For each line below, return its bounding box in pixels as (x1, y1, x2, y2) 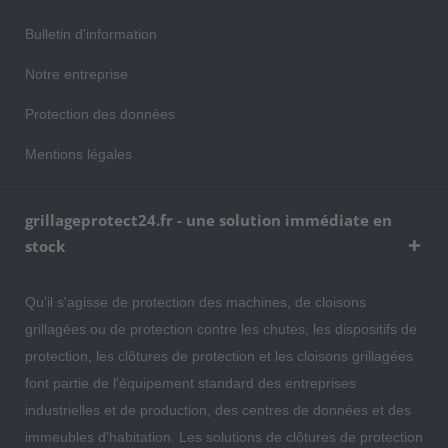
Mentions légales (25, 146, 132, 162)
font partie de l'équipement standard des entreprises (25, 375, 356, 391)
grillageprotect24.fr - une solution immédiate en (25, 210, 392, 230)
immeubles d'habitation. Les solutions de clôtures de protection (25, 429, 423, 445)
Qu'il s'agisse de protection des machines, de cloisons (25, 294, 366, 310)
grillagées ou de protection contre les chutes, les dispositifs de (25, 321, 417, 337)
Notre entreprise (25, 66, 128, 82)
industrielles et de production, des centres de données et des (25, 402, 411, 418)
